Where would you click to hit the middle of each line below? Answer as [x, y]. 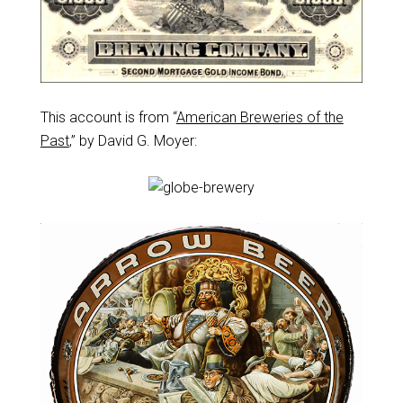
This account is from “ [108, 117]
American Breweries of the [260, 117]
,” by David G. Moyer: [133, 141]
